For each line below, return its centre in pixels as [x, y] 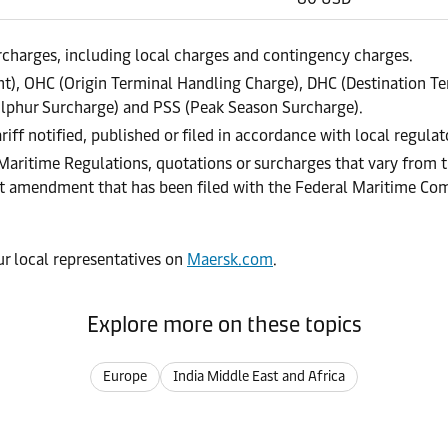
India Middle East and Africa [259, 376]
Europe [125, 376]
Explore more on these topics [224, 324]
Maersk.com [230, 259]
